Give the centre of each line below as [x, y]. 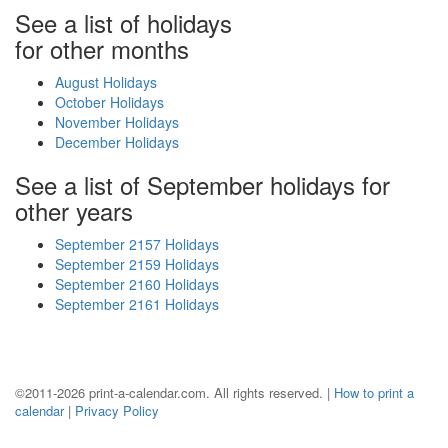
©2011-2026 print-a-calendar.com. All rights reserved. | [174, 392]
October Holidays [109, 102]
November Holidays [117, 122]
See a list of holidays [123, 22]
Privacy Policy [117, 410]
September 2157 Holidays [137, 244]
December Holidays [117, 142]
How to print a [374, 392]
